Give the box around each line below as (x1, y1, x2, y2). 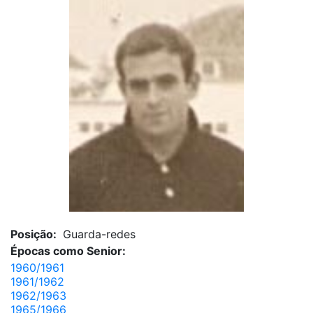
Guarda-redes (59, 227, 136, 242)
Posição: (10, 227, 59, 242)
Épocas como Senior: (10, 244, 126, 259)
